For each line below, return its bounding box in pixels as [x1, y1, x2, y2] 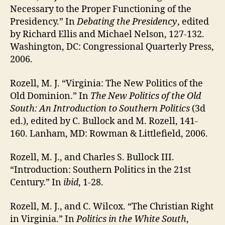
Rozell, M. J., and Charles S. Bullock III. [10, 152, 174, 164]
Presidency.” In [10, 16, 77, 28]
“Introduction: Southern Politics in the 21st [10, 164, 191, 176]
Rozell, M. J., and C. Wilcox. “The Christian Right [10, 200, 213, 212]
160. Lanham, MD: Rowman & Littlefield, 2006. [10, 128, 208, 140]
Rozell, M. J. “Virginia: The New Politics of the [10, 77, 203, 89]
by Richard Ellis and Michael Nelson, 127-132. [10, 29, 204, 41]
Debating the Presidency [77, 16, 177, 28]
